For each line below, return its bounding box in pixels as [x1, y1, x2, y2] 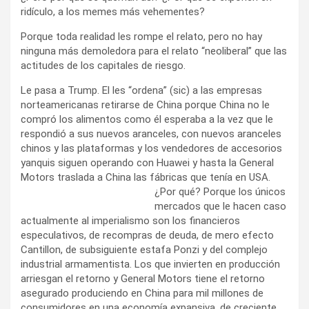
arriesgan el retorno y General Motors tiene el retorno [21, 272, 265, 285]
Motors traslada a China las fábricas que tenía [21, 170, 235, 183]
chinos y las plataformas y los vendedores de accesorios [21, 141, 282, 154]
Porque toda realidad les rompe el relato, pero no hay [21, 30, 262, 43]
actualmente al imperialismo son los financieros [21, 214, 240, 227]
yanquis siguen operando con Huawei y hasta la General [21, 156, 274, 169]
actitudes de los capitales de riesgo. [21, 59, 186, 72]
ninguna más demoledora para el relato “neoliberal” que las [21, 44, 287, 57]
